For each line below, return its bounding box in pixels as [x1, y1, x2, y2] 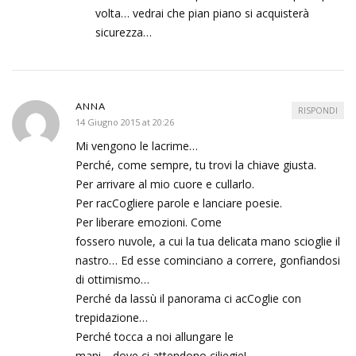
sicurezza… [95, 25, 152, 41]
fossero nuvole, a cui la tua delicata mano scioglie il [75, 234, 340, 250]
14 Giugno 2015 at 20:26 [75, 116, 174, 129]
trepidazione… [75, 310, 148, 326]
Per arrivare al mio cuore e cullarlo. [75, 176, 254, 192]
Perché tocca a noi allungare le [75, 329, 234, 345]
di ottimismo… [75, 272, 149, 288]
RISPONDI [298, 105, 338, 117]
